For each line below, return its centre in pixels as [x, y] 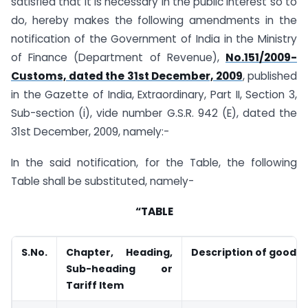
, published [269, 76]
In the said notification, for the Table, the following [154, 162]
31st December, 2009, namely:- [90, 131]
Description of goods [246, 253]
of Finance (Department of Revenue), [118, 57]
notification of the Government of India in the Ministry [154, 38]
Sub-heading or [119, 269]
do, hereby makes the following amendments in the [154, 20]
